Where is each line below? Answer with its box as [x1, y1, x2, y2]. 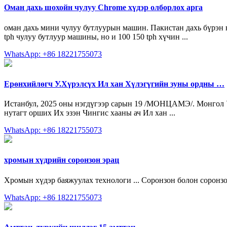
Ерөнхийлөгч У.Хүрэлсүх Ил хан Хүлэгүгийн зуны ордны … [4, 79, 224, 88]
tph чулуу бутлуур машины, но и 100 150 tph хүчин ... [4, 32, 188, 41]
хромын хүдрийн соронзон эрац [4, 156, 119, 165]
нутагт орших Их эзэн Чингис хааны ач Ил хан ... [4, 108, 175, 118]
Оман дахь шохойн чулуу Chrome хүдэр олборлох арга [4, 3, 203, 12]
